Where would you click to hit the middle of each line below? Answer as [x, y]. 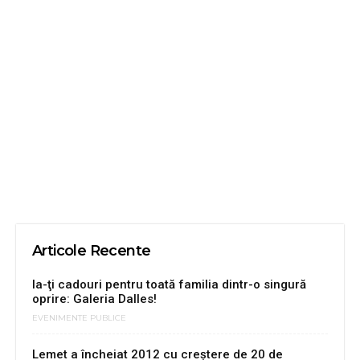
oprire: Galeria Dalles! [94, 299]
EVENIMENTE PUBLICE [79, 317]
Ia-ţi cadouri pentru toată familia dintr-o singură [169, 285]
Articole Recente [92, 251]
